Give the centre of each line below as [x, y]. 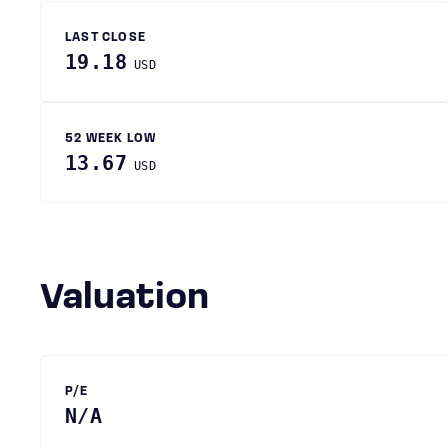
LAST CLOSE [105, 38]
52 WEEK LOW [111, 139]
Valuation [135, 299]
